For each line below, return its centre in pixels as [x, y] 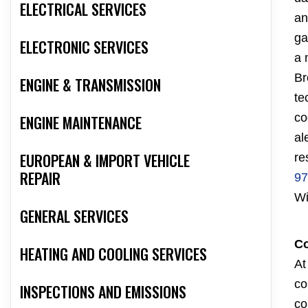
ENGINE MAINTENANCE [81, 123]
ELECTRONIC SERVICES [84, 47]
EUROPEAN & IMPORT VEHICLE [105, 161]
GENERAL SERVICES [74, 216]
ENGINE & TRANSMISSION [90, 85]
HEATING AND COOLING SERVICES [113, 254]
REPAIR [40, 178]
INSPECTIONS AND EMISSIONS [103, 292]
